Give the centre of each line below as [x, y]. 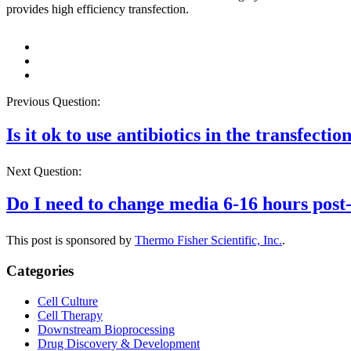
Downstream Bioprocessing [106, 329]
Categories [40, 271]
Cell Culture [68, 301]
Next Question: [44, 171]
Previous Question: [53, 101]
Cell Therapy [70, 315]
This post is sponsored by [71, 241]
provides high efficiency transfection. [98, 9]
